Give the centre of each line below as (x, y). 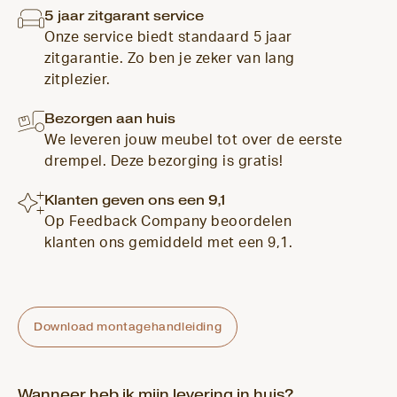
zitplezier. (78, 79)
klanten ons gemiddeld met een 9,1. (168, 242)
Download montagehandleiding (128, 326)
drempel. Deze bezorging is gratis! (163, 161)
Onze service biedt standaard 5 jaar (168, 37)
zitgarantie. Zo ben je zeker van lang (170, 58)
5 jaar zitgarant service (124, 16)
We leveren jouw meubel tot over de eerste (194, 140)
